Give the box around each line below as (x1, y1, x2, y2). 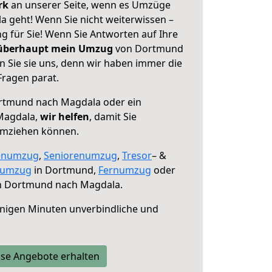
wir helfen (40, 110, 89, 123)
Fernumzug (98, 163, 151, 177)
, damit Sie (89, 110, 137, 123)
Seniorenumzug (44, 149, 117, 162)
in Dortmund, (32, 163, 98, 177)
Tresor (122, 149, 152, 162)
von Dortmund (113, 42, 183, 55)
